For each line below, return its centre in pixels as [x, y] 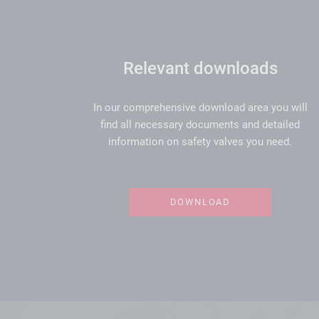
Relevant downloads [200, 68]
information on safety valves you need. [200, 141]
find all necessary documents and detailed [200, 124]
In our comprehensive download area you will [200, 107]
